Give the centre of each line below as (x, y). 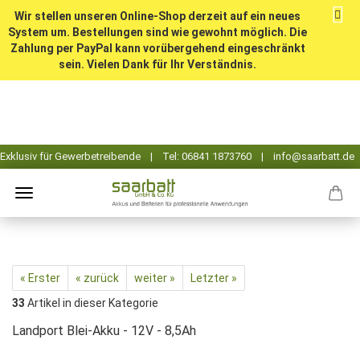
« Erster (40, 278)
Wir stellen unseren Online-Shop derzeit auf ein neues (157, 16)
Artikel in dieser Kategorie (92, 303)
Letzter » (214, 278)
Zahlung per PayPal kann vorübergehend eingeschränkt (157, 48)
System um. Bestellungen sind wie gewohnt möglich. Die (157, 32)
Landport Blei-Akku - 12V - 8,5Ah (104, 331)
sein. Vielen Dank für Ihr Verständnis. (157, 64)
